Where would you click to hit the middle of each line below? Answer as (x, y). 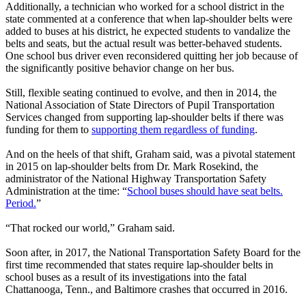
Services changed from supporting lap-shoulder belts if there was (144, 117)
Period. (21, 204)
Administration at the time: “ (66, 191)
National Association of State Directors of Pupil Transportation (140, 105)
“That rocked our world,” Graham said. (90, 228)
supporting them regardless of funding (173, 130)
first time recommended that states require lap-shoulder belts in (139, 265)
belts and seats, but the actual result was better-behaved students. (144, 44)
